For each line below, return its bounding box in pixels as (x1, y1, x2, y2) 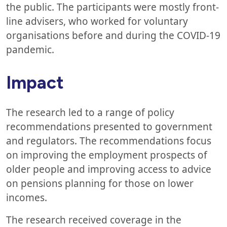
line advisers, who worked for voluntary (6, 14, 188, 28)
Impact (6, 71, 64, 93)
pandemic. (6, 43, 54, 56)
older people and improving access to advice (6, 162, 211, 176)
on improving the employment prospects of (6, 148, 207, 162)
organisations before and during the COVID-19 (6, 28, 220, 42)
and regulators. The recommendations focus (6, 134, 211, 147)
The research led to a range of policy (6, 105, 174, 119)
